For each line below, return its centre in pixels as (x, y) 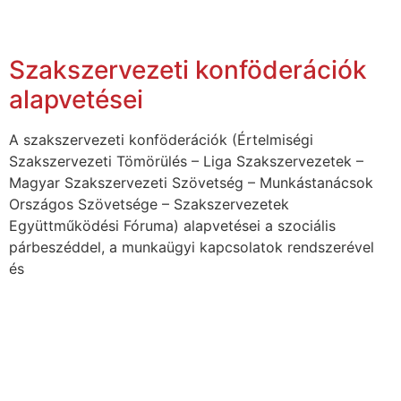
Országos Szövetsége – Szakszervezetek (149, 205)
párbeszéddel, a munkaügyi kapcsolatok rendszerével (192, 247)
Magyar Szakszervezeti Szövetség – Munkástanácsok (191, 183)
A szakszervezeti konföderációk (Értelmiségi (161, 140)
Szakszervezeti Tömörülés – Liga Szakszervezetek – (186, 162)
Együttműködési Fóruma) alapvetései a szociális (172, 226)
